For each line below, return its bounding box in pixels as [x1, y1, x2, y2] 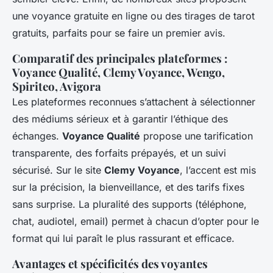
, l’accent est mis [180, 164, 256, 177]
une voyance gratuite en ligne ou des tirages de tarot [12, 10, 255, 23]
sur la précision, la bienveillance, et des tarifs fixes [12, 181, 244, 194]
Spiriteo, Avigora [12, 79, 101, 94]
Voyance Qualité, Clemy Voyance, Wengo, [12, 65, 225, 80]
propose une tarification [140, 130, 253, 143]
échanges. [12, 130, 62, 143]
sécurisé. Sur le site [12, 164, 104, 177]
